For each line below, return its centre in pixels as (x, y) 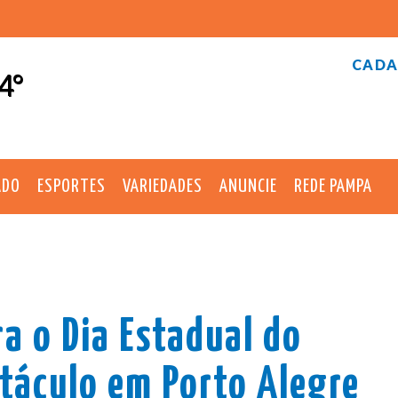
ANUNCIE (248, 186)
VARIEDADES (163, 186)
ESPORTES (72, 186)
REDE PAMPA (333, 186)
